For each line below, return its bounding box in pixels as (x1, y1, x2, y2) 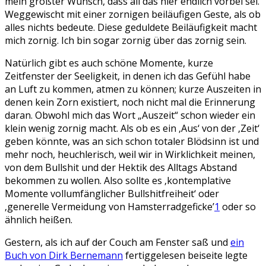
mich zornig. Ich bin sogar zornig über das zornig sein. (5, 34, 246, 47)
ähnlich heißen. (5, 213, 72, 226)
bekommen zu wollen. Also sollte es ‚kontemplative (5, 174, 231, 187)
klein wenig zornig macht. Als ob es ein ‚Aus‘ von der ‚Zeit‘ (5, 122, 259, 135)
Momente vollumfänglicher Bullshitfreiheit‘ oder (5, 187, 219, 200)
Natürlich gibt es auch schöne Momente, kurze (5, 56, 213, 69)
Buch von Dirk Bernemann (5, 249, 123, 262)
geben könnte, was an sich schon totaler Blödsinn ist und (5, 135, 259, 148)
